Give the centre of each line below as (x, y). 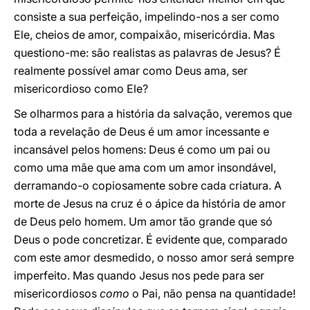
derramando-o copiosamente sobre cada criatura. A (148, 185)
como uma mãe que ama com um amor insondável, (145, 167)
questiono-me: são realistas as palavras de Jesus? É (147, 53)
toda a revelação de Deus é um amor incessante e (142, 131)
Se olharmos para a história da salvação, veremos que (153, 113)
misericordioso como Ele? (81, 89)
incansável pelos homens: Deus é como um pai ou (142, 149)
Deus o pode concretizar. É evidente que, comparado (151, 239)
